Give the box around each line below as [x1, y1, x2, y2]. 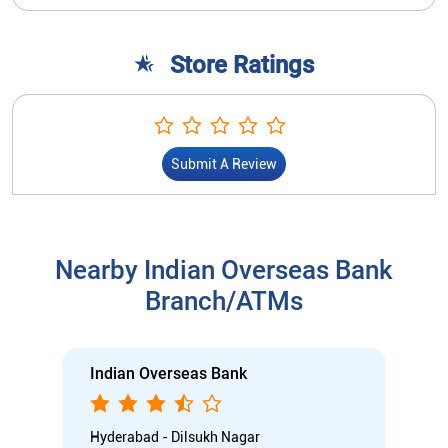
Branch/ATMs [145, 285, 303, 316]
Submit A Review [171, 155, 277, 172]
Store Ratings [170, 50, 314, 79]
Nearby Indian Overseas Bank [55, 254, 393, 285]
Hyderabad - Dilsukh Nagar [90, 428, 260, 445]
